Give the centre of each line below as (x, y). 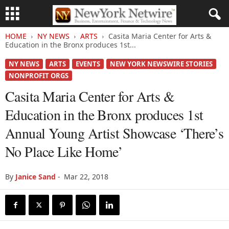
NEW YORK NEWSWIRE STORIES (161, 64)
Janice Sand (36, 177)
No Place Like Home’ (64, 151)
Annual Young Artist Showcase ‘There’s (114, 133)
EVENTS (88, 64)
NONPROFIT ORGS (39, 76)
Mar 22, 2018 (86, 177)
